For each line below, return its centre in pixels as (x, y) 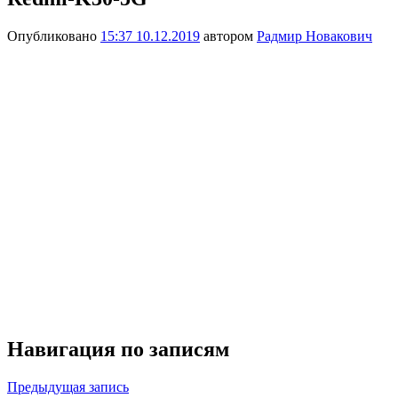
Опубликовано (54, 36)
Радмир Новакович (314, 36)
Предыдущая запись (68, 386)
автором (228, 36)
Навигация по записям (118, 349)
